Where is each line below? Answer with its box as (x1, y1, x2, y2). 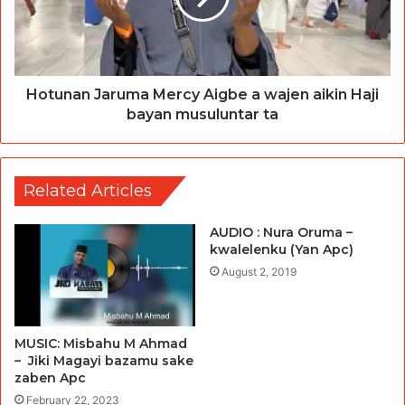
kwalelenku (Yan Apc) (210, 241, 353, 259)
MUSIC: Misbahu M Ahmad (14, 334, 187, 352)
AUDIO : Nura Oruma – (210, 224, 353, 241)
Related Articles (24, 181, 152, 202)
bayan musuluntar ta (127, 106, 278, 124)
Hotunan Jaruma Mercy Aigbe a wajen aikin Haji (26, 86, 379, 104)
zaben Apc (14, 369, 86, 386)
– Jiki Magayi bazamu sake (14, 352, 193, 369)
